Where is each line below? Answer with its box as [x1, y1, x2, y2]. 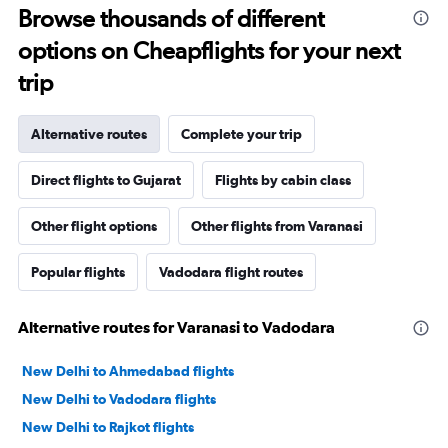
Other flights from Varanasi [191, 218, 363, 234]
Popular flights [31, 264, 125, 280]
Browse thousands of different [18, 4, 324, 33]
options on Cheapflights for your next [18, 36, 400, 65]
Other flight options [31, 218, 157, 234]
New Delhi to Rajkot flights [22, 419, 194, 435]
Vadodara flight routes [159, 264, 303, 280]
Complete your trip [181, 126, 302, 142]
